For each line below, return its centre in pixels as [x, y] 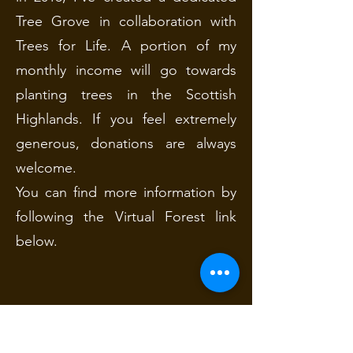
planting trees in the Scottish [126, 95]
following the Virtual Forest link [126, 217]
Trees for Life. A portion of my [126, 46]
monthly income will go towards [126, 70]
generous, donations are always [126, 143]
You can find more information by [126, 192]
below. [37, 241]
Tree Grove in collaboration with [126, 21]
